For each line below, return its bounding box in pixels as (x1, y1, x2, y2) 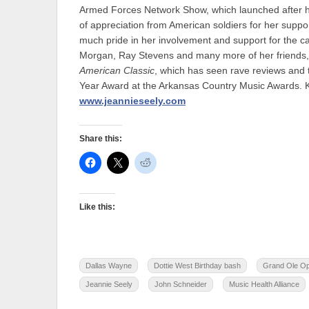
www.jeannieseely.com (79, 96, 186, 107)
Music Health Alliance (229, 279, 299, 288)
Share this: (79, 133, 122, 143)
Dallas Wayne (86, 261, 132, 270)
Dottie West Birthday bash (154, 261, 241, 270)
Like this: (79, 201, 115, 212)
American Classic (79, 66, 154, 77)
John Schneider (154, 279, 207, 288)
